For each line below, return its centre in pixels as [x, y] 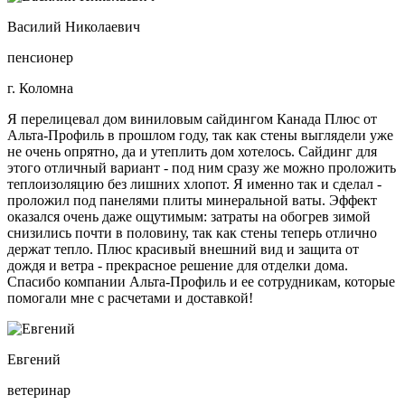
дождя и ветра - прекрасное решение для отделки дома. [178, 266]
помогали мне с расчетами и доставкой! [130, 298]
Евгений [34, 360]
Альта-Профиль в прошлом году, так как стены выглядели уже [200, 136]
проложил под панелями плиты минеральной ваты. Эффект [192, 201]
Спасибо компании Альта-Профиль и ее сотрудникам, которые [201, 282]
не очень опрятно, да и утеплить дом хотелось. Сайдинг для [192, 152]
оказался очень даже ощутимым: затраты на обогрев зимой [189, 217]
